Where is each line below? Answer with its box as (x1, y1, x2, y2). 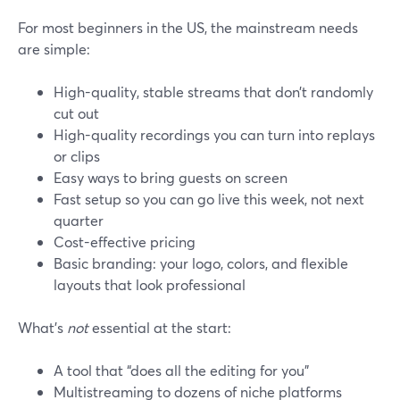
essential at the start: (88, 318, 231, 337)
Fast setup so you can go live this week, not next (54, 189, 364, 208)
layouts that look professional (54, 275, 246, 294)
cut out (54, 104, 99, 122)
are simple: (18, 39, 90, 58)
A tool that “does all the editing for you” (54, 361, 309, 379)
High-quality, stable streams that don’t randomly (54, 82, 373, 101)
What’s (18, 318, 67, 337)
